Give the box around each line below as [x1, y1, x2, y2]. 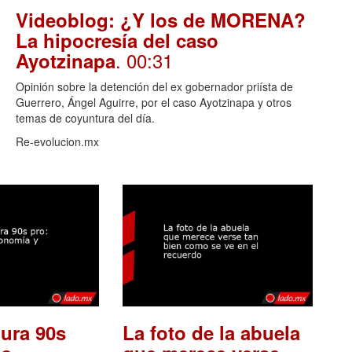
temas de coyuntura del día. [16, 109, 155, 126]
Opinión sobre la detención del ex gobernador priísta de [16, 78, 293, 94]
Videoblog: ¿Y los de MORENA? [16, 5, 306, 33]
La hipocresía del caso [16, 26, 218, 53]
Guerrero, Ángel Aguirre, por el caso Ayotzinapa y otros [16, 93, 291, 110]
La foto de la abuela [122, 319, 300, 346]
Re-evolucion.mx [16, 133, 99, 149]
